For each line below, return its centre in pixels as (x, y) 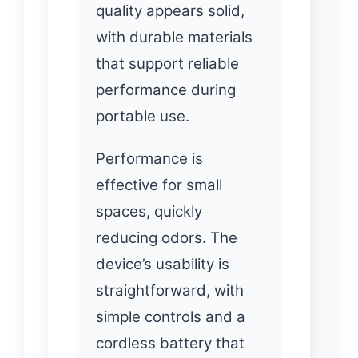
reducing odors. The (167, 237)
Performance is (149, 158)
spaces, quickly (149, 211)
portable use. (143, 116)
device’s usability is (163, 264)
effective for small (159, 185)
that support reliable (167, 63)
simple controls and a (171, 316)
